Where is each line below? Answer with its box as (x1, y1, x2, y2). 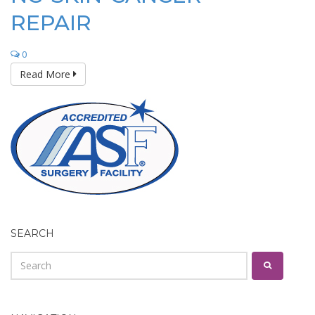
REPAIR (11, 9, 91, 36)
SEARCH (11, 226, 54, 240)
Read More (20, 67, 73, 81)
